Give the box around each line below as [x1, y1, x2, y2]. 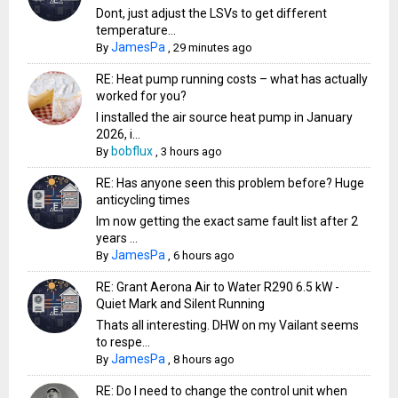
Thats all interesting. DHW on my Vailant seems [96, 317, 360, 332]
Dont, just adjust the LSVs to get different [96, 5, 328, 20]
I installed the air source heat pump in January [96, 109, 354, 124]
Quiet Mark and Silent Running [96, 296, 266, 311]
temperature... [96, 22, 177, 37]
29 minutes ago [173, 40, 253, 54]
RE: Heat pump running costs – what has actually [96, 71, 369, 86]
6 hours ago [173, 248, 235, 262]
